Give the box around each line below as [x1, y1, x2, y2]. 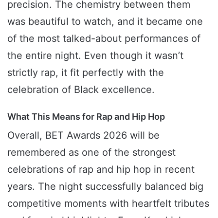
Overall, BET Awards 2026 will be [7, 129, 160, 142]
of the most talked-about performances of [7, 33, 200, 45]
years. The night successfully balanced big [7, 181, 203, 193]
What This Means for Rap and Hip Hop [7, 111, 165, 122]
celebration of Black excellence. [7, 84, 155, 96]
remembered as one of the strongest [7, 146, 176, 159]
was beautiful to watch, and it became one [7, 16, 203, 28]
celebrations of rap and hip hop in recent [7, 163, 195, 176]
